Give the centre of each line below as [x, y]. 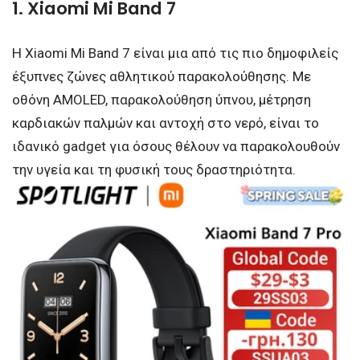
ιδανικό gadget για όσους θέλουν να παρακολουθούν [176, 146]
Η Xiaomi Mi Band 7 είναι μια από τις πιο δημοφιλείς [175, 53]
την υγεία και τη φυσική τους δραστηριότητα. [154, 169]
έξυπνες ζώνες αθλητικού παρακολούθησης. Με [162, 76]
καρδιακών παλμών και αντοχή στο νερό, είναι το [166, 123]
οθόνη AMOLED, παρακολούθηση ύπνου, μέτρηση [162, 99]
